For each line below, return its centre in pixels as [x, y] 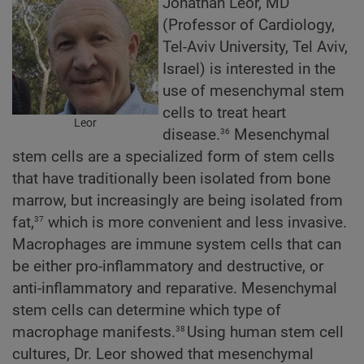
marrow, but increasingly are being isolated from [178, 201]
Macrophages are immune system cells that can [177, 245]
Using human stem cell [265, 333]
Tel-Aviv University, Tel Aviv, [255, 48]
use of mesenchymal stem [253, 91]
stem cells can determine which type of [147, 311]
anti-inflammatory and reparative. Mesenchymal [175, 289]
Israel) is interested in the [249, 69]
